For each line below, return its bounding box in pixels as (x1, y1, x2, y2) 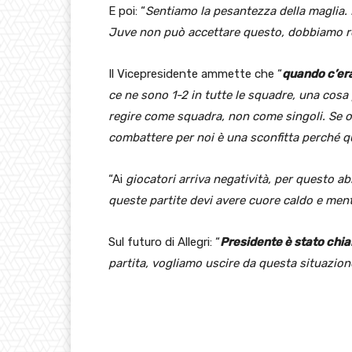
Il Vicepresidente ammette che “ (108, 66, 282, 81)
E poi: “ (108, 3, 145, 18)
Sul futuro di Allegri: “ (108, 234, 220, 249)
